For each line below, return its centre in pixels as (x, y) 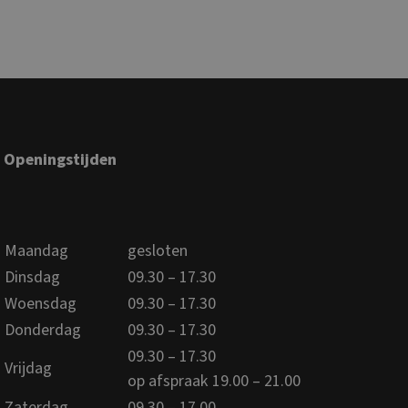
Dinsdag (33, 277)
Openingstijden (61, 159)
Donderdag (43, 330)
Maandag (37, 250)
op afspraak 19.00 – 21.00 (214, 381)
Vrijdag (29, 368)
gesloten (158, 250)
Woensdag (41, 303)
